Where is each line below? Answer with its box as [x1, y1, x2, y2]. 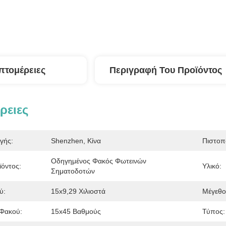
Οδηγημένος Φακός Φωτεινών [51, 157, 146, 165]
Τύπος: [202, 207, 225, 215]
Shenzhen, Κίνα [51, 137, 101, 145]
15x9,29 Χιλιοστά [51, 187, 105, 195]
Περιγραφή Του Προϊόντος [109, 65, 222, 75]
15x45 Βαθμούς [51, 207, 101, 215]
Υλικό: [202, 162, 221, 170]
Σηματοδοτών [51, 167, 95, 175]
